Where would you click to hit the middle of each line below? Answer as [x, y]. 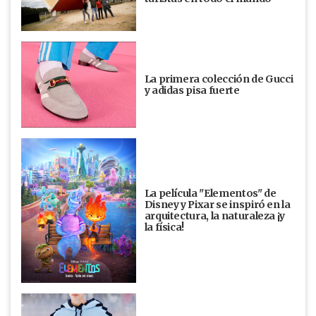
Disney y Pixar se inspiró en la [217, 205]
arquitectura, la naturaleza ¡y [215, 216]
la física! [164, 227]
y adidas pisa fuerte [192, 90]
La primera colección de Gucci [219, 79]
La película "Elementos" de [210, 194]
